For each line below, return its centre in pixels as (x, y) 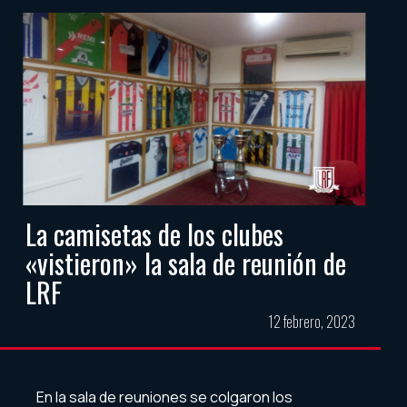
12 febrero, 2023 (311, 322)
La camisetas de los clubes (154, 234)
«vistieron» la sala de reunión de (186, 263)
